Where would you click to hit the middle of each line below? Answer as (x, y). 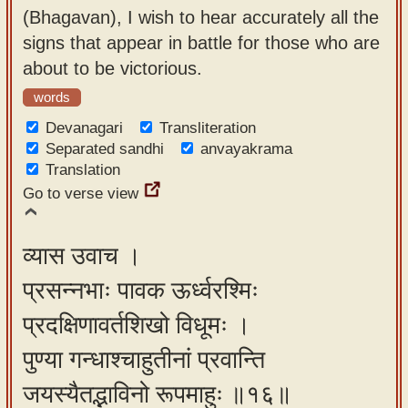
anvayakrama (246, 149)
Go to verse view (81, 194)
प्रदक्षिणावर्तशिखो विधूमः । (137, 325)
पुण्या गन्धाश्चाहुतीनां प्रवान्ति (144, 360)
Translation (83, 170)
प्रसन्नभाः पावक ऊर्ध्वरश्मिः (141, 291)
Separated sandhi (105, 149)
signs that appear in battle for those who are (201, 42)
